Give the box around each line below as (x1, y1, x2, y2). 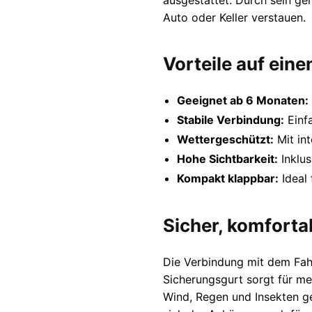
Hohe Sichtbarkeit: (176, 152, 278, 166)
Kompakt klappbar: (176, 171, 279, 186)
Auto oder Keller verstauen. (162, 10, 306, 25)
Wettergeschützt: (176, 132, 274, 147)
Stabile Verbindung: (176, 113, 284, 127)
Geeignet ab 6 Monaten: (176, 93, 309, 108)
